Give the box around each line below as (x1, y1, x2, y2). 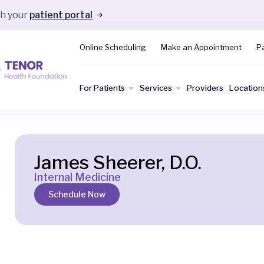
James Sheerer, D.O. (34, 151, 202, 174)
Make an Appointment (161, 42, 242, 52)
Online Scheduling (80, 42, 146, 52)
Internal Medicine (34, 171, 121, 183)
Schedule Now (48, 189, 106, 199)
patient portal (29, 9, 93, 21)
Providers (187, 82, 223, 93)
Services (140, 82, 172, 93)
